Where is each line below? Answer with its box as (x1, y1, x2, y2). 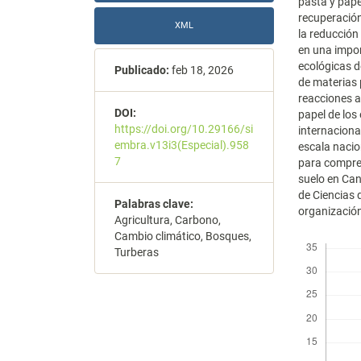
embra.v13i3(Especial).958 (114, 139, 249, 152)
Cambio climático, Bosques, (114, 230, 251, 243)
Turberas (114, 246, 159, 259)
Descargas (303, 231, 346, 242)
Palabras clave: (114, 197, 193, 211)
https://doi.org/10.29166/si (114, 122, 253, 136)
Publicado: (114, 64, 169, 77)
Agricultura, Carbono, (114, 214, 221, 227)
